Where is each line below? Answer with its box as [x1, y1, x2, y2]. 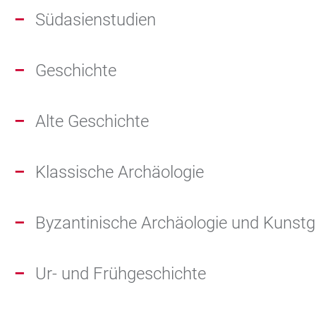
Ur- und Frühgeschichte [35, 264, 206, 284]
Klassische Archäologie [35, 162, 204, 182]
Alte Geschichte [35, 111, 149, 131]
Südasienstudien [35, 10, 156, 30]
